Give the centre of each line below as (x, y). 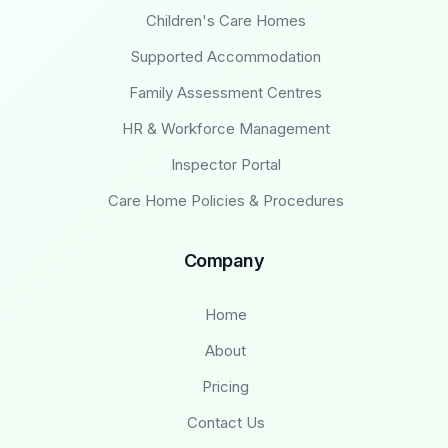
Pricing (225, 386)
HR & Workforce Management (225, 128)
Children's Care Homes (225, 20)
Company (224, 260)
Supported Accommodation (225, 56)
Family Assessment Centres (225, 92)
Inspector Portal (225, 164)
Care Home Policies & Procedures (225, 200)
